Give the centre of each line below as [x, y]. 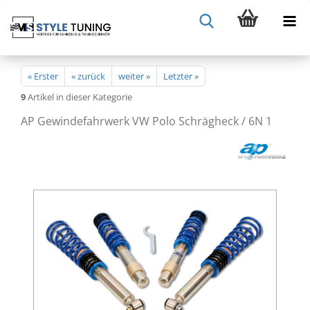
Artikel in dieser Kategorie [79, 97]
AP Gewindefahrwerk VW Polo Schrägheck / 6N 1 [146, 121]
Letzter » [181, 76]
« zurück [88, 76]
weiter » [134, 76]
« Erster [43, 76]
